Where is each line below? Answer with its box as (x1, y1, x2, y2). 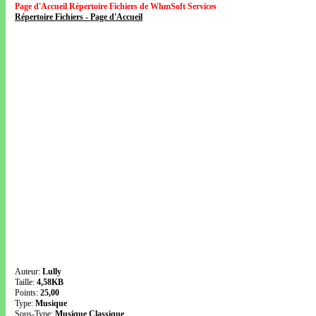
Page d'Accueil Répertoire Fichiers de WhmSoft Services (15, 1, 217, 11)
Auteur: (15, 267, 42, 276)
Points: (15, 288, 40, 298)
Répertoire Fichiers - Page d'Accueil (15, 12, 142, 22)
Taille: (15, 277, 37, 287)
